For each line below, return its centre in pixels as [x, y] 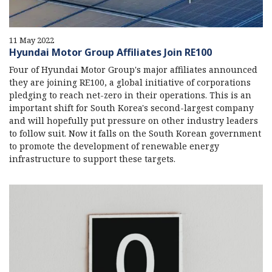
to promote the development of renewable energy [114, 146]
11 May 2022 [32, 40]
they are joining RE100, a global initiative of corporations [130, 83]
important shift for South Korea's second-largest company [131, 108]
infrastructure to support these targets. [92, 159]
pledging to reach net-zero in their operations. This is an [130, 95]
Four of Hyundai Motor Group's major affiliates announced [133, 70]
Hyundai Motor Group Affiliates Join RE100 [110, 53]
